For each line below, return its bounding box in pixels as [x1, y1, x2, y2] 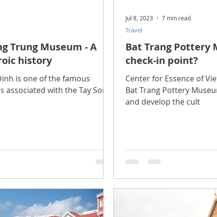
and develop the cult [125, 96, 200, 108]
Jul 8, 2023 [125, 14, 153, 22]
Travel [125, 26, 142, 35]
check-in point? [125, 54, 198, 67]
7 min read [162, 14, 191, 22]
